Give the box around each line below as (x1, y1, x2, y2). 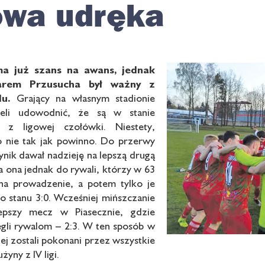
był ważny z (89, 77, 155, 90)
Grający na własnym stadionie (10, 91, 155, 104)
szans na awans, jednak (34, 63, 155, 76)
